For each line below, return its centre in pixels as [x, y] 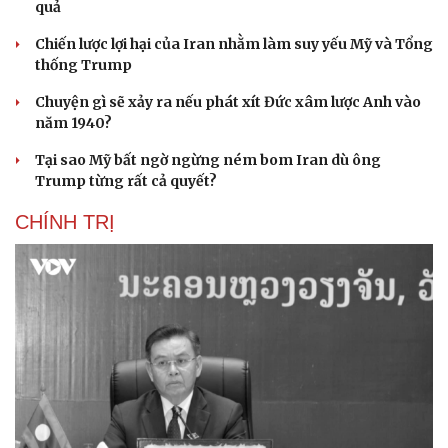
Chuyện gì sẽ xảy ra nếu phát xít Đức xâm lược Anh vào [228, 102]
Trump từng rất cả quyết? [126, 181]
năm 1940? [73, 123]
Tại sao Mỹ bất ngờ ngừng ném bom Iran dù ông [208, 160]
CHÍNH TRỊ [65, 222]
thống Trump [83, 65]
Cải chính [47, 432]
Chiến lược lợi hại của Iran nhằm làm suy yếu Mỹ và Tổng [234, 44]
